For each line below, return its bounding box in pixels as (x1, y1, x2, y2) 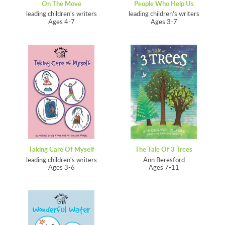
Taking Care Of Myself (28, 145, 94, 154)
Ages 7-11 (148, 163, 179, 172)
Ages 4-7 (48, 17, 75, 26)
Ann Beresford (143, 155, 185, 164)
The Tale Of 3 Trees (135, 145, 192, 154)
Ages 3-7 (150, 17, 177, 26)
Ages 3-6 (48, 163, 75, 172)
